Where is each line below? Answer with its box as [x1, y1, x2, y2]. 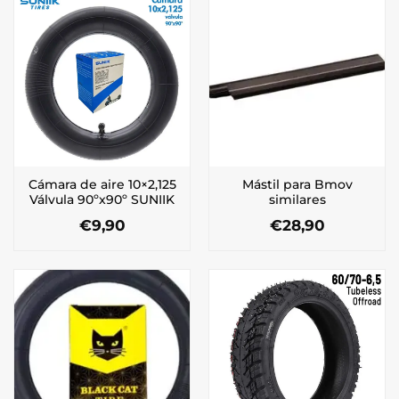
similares [268, 192, 326, 208]
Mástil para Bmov [241, 177, 353, 192]
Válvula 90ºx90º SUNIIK [29, 192, 175, 208]
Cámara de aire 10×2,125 [28, 177, 176, 192]
